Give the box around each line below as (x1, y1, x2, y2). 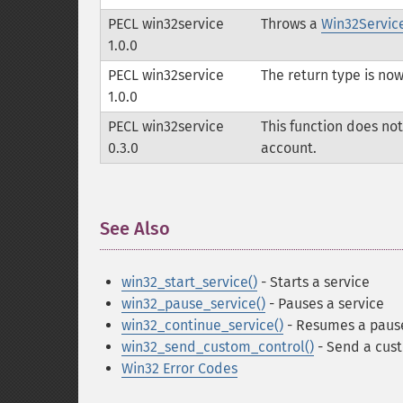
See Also (100, 218, 170, 239)
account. (261, 139, 317, 157)
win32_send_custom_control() (121, 338, 314, 355)
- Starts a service (257, 273, 370, 291)
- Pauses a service (265, 295, 384, 312)
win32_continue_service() (121, 317, 283, 334)
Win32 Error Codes (121, 360, 237, 377)
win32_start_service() (121, 273, 257, 291)
